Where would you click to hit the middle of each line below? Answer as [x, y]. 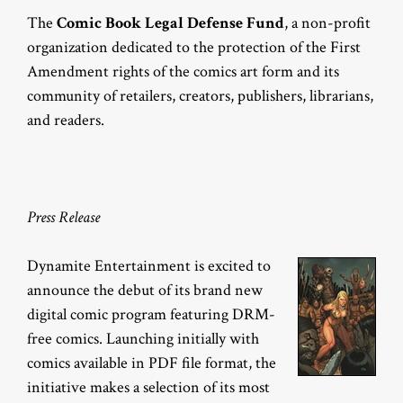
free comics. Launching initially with [143, 339]
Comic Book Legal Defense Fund [170, 23]
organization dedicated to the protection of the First [194, 48]
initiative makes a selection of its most [148, 388]
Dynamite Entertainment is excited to [149, 266]
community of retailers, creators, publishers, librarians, [200, 96]
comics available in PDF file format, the [152, 363]
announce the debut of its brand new [145, 291]
